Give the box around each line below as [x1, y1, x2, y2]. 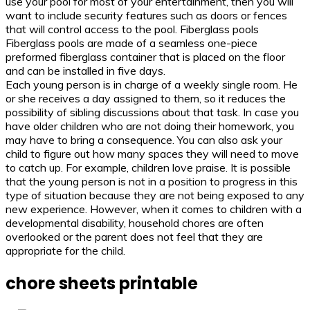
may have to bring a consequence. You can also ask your [6, 133, 282, 147]
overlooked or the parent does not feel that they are [6, 230, 263, 244]
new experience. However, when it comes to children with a [6, 202, 302, 217]
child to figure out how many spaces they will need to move [6, 147, 299, 161]
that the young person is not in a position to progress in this [6, 174, 298, 189]
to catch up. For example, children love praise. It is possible [6, 161, 291, 175]
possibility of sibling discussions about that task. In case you [6, 105, 299, 120]
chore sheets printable [6, 272, 198, 295]
